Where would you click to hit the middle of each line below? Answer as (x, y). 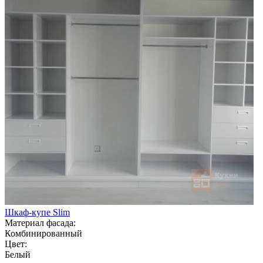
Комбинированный (43, 233)
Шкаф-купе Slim (37, 212)
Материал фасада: (40, 222)
